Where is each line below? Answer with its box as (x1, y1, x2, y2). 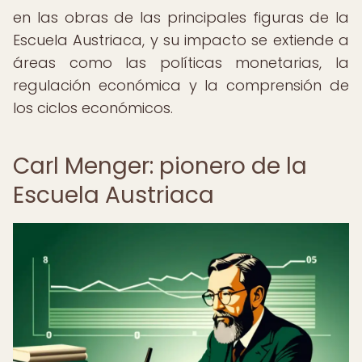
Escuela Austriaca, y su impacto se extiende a (13, 30, 349, 50)
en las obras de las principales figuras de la (13, 7, 349, 27)
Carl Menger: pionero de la (13, 150, 307, 182)
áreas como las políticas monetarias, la (13, 53, 349, 73)
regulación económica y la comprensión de (13, 75, 349, 95)
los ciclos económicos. (13, 98, 173, 118)
